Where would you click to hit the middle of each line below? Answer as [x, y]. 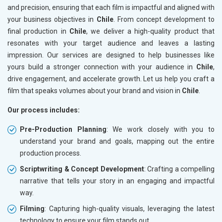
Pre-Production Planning [63, 130]
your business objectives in [52, 20]
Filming [32, 209]
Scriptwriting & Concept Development [82, 169]
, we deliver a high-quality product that [150, 31]
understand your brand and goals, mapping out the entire [117, 141]
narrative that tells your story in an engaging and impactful [117, 181]
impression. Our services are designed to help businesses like [111, 55]
